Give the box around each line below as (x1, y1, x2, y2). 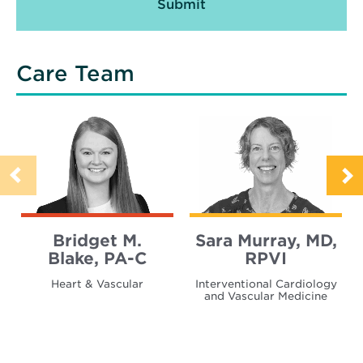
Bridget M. (53, 231, 142, 251)
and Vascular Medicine (204, 290, 327, 303)
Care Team (16, 61, 135, 87)
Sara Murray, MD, (194, 231, 337, 251)
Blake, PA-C (47, 249, 147, 269)
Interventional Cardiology (194, 278, 337, 291)
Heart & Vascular (51, 278, 143, 291)
